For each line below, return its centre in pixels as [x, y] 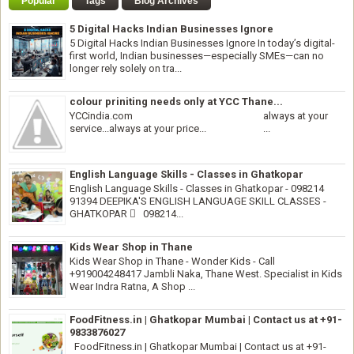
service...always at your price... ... [170, 129]
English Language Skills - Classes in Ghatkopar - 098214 [197, 189]
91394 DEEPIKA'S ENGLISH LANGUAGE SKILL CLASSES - [198, 201]
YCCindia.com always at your [199, 116]
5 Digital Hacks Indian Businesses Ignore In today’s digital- [202, 43]
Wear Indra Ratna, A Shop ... [132, 287]
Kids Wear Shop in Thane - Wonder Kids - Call [172, 262]
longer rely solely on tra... [126, 69]
